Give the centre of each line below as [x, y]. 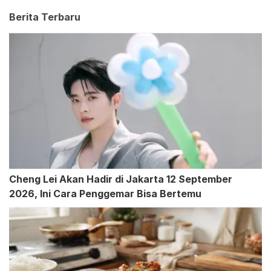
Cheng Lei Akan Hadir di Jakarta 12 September [121, 179]
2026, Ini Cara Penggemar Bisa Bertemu [105, 194]
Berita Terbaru [45, 17]
